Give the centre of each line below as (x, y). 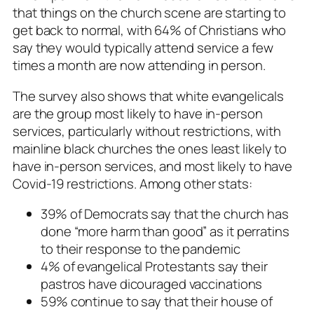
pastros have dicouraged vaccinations (152, 284)
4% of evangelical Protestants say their (155, 267)
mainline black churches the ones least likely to (150, 148)
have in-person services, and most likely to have (153, 166)
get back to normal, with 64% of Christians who (150, 30)
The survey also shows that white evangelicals (148, 96)
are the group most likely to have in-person (138, 113)
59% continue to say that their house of (157, 302)
